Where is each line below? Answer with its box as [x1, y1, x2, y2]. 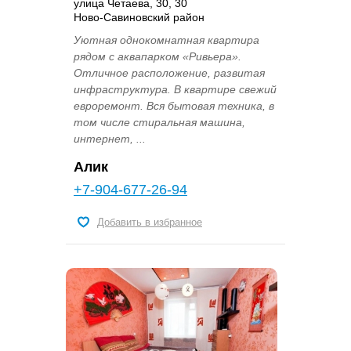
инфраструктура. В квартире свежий [74, 83, 277, 96]
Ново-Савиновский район [74, 11, 204, 24]
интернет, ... [74, 132, 146, 146]
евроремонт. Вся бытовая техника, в [74, 100, 274, 113]
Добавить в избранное [97, 216, 202, 229]
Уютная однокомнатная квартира [74, 34, 259, 47]
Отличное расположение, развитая [74, 67, 265, 80]
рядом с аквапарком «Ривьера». [74, 50, 241, 63]
